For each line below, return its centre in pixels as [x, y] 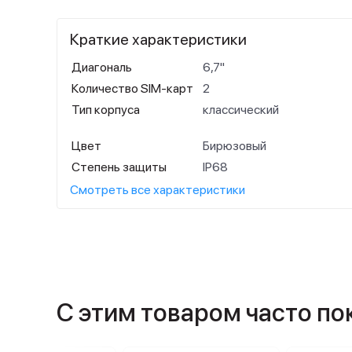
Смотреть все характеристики [158, 190]
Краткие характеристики [158, 39]
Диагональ [102, 67]
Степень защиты [119, 167]
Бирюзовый [235, 146]
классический [241, 110]
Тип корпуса [106, 110]
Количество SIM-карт [132, 88]
